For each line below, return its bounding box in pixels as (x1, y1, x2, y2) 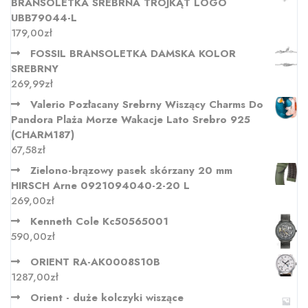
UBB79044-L (11, 10, 77, 26)
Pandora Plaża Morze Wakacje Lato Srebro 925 (11, 112, 250, 128)
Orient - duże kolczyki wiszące (30, 289, 184, 305)
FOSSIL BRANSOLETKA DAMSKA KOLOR (30, 46, 236, 62)
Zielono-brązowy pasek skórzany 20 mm (30, 163, 232, 179)
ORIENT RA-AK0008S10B (30, 254, 160, 269)
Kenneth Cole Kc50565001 (30, 214, 168, 230)
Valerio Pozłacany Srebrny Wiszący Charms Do (30, 97, 263, 113)
